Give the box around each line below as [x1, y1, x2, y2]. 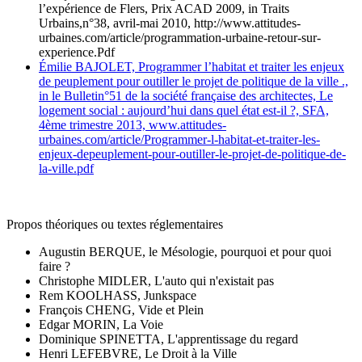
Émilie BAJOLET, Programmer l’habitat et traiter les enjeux [39, 60, 344, 74]
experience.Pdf [39, 45, 115, 60]
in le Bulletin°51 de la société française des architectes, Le [39, 89, 333, 103]
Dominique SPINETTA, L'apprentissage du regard [39, 331, 298, 346]
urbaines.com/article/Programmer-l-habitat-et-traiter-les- [39, 133, 320, 147]
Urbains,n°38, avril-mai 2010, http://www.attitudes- [39, 16, 301, 31]
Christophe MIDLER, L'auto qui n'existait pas [39, 273, 274, 288]
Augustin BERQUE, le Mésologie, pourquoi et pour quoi [39, 244, 331, 259]
